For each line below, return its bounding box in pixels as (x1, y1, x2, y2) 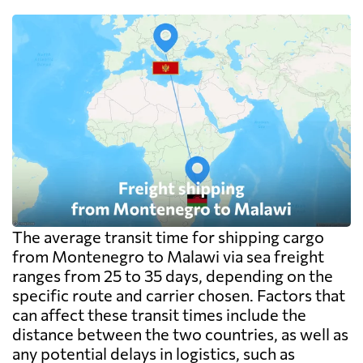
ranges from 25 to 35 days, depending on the (12, 266, 333, 286)
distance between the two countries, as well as (12, 324, 348, 344)
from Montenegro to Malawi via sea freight (12, 246, 324, 267)
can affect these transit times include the (12, 305, 306, 325)
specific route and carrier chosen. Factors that (12, 285, 345, 305)
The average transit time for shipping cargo (12, 227, 324, 247)
